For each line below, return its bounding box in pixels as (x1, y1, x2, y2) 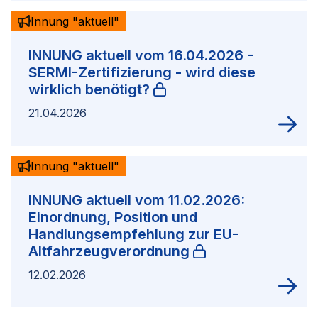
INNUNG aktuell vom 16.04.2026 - (28, 47, 253, 65)
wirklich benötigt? (28, 81, 150, 99)
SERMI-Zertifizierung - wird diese (28, 64, 256, 82)
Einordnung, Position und (28, 209, 197, 226)
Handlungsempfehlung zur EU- (28, 226, 238, 243)
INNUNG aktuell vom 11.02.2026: (28, 192, 245, 209)
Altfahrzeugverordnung (28, 243, 190, 261)
